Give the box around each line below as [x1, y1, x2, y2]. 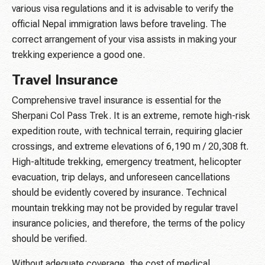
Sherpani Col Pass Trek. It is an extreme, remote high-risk [12, 110, 250, 122]
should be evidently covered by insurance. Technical [12, 187, 227, 199]
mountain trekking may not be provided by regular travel [12, 202, 238, 214]
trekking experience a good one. [12, 49, 145, 61]
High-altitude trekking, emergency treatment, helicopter [12, 156, 241, 168]
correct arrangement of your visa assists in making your [12, 34, 237, 46]
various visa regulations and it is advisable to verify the [12, 3, 234, 15]
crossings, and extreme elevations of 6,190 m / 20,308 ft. [12, 141, 248, 153]
